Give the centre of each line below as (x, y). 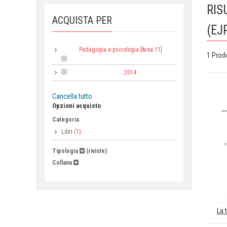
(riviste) (96, 151)
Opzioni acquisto (77, 106)
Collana (62, 163)
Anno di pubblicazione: (96, 73)
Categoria (66, 120)
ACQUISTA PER (82, 20)
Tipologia (65, 151)
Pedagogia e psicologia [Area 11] (120, 50)
